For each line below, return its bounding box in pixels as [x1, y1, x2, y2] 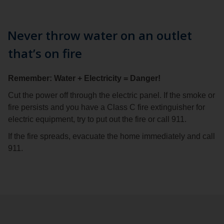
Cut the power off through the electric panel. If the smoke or [8, 90, 215, 99]
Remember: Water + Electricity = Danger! [8, 73, 160, 82]
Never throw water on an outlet [7, 26, 192, 43]
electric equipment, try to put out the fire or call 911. [8, 114, 186, 123]
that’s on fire [8, 44, 82, 61]
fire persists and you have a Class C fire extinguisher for [8, 102, 205, 111]
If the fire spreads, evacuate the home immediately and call [8, 131, 215, 140]
